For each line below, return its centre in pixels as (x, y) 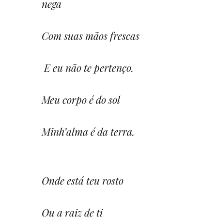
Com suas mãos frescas (91, 35)
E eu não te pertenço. (88, 67)
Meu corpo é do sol (81, 99)
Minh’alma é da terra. (88, 131)
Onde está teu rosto (83, 180)
